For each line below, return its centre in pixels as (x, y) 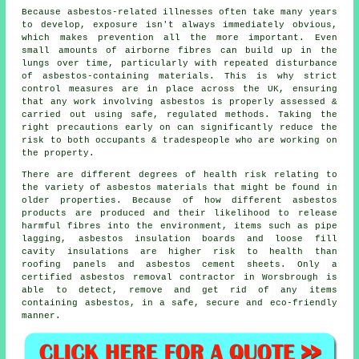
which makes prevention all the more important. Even (179, 38)
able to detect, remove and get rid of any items (179, 290)
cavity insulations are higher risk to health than (179, 252)
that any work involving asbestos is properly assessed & (179, 102)
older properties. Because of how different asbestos (179, 201)
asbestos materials (157, 188)
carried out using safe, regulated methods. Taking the (179, 115)
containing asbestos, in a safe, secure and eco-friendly (179, 303)
